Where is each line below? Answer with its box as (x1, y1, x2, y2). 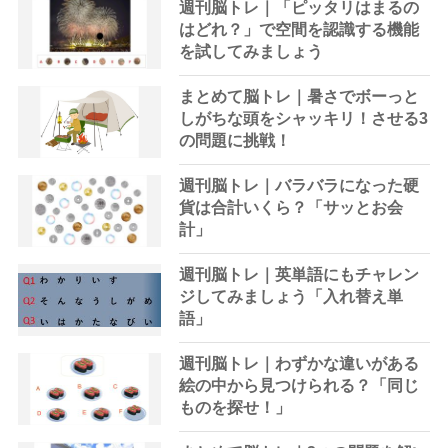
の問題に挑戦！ (179, 132, 292, 149)
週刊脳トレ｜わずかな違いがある (179, 355, 420, 372)
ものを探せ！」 (179, 399, 292, 416)
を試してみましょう (179, 43, 324, 60)
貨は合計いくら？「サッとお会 (179, 199, 404, 216)
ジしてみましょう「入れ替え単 (179, 288, 404, 305)
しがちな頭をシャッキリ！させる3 (179, 110, 429, 127)
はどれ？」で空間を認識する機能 (179, 21, 420, 38)
